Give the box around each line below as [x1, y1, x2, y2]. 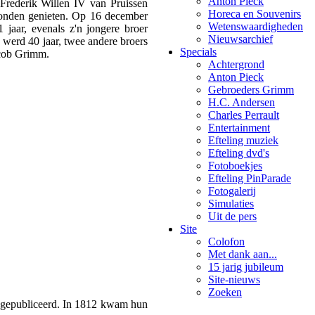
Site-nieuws [208, 274, 260, 285]
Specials [180, 46, 217, 58]
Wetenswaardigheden [208, 20, 303, 32]
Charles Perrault [208, 109, 279, 121]
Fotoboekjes [208, 160, 262, 172]
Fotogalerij [208, 185, 256, 197]
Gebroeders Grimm [208, 84, 294, 96]
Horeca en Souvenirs [208, 8, 301, 20]
